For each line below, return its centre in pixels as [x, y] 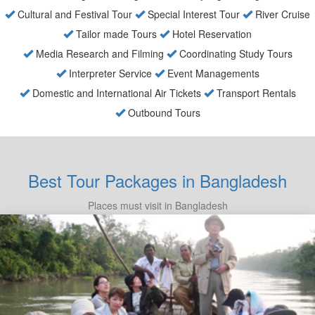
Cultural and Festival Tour [73, 14]
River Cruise [281, 14]
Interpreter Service [109, 73]
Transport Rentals [255, 93]
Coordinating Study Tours [234, 54]
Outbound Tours [162, 113]
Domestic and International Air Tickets [115, 93]
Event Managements [212, 73]
